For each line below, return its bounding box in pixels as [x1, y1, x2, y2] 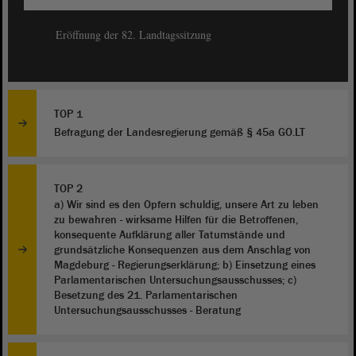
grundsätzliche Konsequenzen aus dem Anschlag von [54, 243, 311, 258]
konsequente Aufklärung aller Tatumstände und [54, 228, 285, 243]
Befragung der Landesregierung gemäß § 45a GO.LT [54, 126, 305, 141]
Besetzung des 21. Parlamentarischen [54, 288, 238, 304]
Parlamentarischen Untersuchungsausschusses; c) [54, 273, 296, 288]
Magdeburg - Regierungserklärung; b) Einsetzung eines [54, 258, 315, 273]
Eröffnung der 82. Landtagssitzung [56, 27, 215, 43]
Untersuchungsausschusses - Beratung [54, 304, 241, 319]
